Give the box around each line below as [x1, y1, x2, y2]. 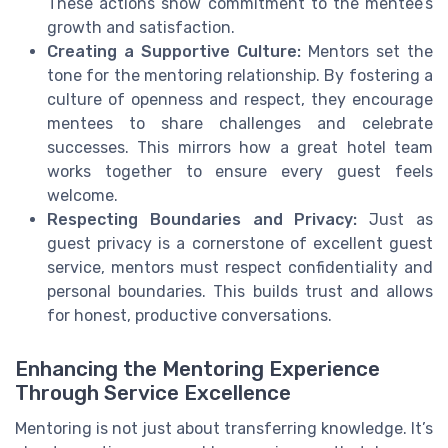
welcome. [47, 186, 118, 206]
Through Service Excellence [15, 381, 291, 406]
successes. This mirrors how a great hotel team [47, 138, 433, 158]
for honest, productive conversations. [47, 306, 332, 326]
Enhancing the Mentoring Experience [15, 357, 380, 382]
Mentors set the [301, 42, 433, 62]
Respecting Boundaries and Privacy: [47, 210, 358, 230]
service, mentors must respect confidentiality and [47, 258, 433, 278]
